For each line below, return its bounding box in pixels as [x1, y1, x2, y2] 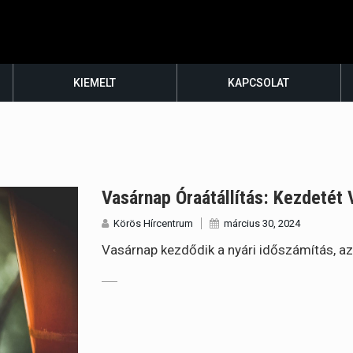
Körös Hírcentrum [113, 217, 194, 229]
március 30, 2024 [224, 217, 301, 229]
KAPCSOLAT [228, 76, 290, 89]
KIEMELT [73, 76, 117, 89]
